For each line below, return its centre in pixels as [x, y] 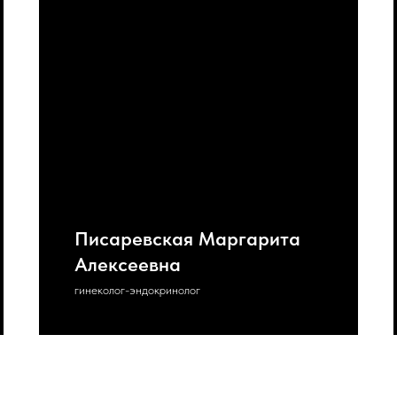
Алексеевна [128, 264]
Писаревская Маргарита [187, 238]
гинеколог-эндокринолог [137, 290]
